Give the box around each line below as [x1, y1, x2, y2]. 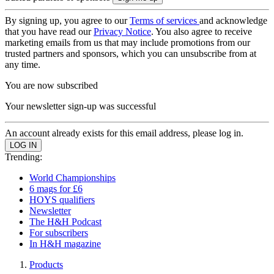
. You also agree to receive [151, 26, 252, 37]
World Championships [29, 172, 116, 183]
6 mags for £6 [29, 183, 83, 194]
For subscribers [29, 228, 88, 238]
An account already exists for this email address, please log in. [5, 128, 243, 138]
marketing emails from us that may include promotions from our [5, 37, 250, 48]
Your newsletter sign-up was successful [5, 101, 156, 111]
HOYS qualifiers [29, 194, 95, 205]
